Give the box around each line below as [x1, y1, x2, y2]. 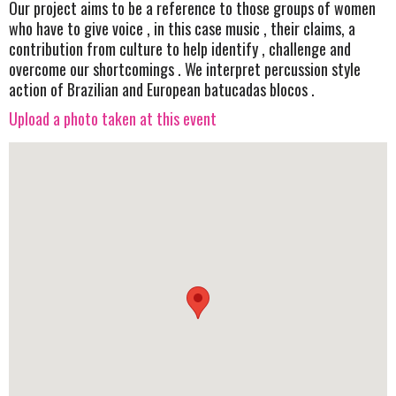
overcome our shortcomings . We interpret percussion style [9, 57, 361, 80]
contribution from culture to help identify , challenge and [9, 36, 351, 60]
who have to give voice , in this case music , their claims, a [9, 16, 355, 40]
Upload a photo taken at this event [9, 107, 217, 131]
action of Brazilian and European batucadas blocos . [9, 77, 315, 101]
